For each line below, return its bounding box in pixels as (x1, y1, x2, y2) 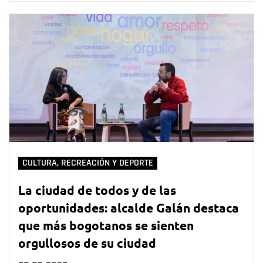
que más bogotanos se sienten (18, 217, 194, 234)
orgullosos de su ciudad (18, 235, 156, 251)
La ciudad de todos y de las (18, 182, 176, 198)
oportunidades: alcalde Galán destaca (18, 200, 239, 216)
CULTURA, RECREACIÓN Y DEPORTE (22, 157, 153, 169)
